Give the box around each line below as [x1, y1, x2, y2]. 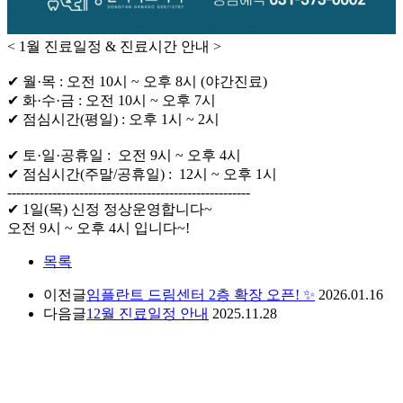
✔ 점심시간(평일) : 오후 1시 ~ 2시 [7, 112, 219, 128]
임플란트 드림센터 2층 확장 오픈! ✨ [86, 287, 315, 303]
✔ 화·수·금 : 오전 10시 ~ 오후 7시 [7, 93, 216, 109]
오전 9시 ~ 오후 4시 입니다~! [7, 220, 190, 237]
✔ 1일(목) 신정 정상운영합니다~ [7, 201, 212, 218]
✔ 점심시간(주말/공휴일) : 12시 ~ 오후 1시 [7, 166, 277, 183]
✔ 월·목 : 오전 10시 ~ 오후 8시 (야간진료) [7, 74, 267, 90]
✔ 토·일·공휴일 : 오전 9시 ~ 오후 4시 [7, 148, 241, 164]
